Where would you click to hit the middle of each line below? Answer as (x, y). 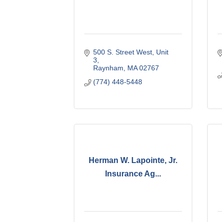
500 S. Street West (122, 52)
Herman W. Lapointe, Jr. (133, 161)
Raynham (108, 68)
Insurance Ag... (133, 174)
